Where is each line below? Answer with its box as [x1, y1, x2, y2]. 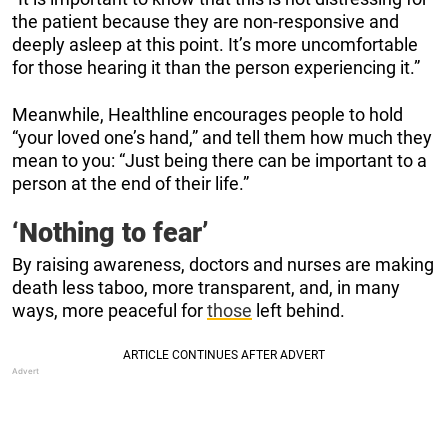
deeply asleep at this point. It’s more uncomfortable [12, 33, 418, 55]
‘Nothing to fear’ [12, 216, 209, 249]
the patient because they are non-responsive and [12, 10, 399, 32]
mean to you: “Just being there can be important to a [12, 149, 427, 171]
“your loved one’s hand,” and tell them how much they [12, 126, 432, 148]
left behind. [252, 299, 345, 321]
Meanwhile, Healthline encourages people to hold [12, 103, 403, 125]
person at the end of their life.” [12, 172, 249, 194]
